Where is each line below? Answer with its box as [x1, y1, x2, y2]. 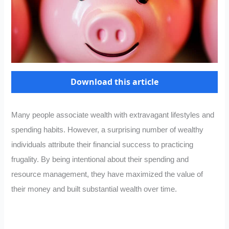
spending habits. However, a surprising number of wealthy [11, 126, 204, 134]
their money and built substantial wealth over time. [11, 185, 177, 194]
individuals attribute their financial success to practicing [11, 141, 194, 149]
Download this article [71, 76, 158, 88]
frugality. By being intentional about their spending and [11, 155, 189, 164]
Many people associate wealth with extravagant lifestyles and [11, 111, 215, 120]
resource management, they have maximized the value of [11, 170, 203, 179]
